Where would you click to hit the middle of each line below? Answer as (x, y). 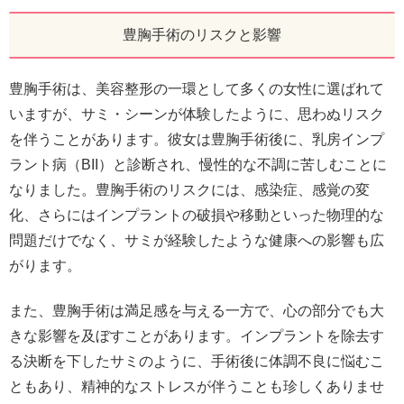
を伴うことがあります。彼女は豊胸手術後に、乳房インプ (197, 139)
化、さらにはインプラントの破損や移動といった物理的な (197, 215)
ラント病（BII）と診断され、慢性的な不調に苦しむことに (198, 164)
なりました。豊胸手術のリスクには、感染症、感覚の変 (189, 189)
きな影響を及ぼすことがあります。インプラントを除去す (197, 336)
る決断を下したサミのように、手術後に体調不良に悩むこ (197, 362)
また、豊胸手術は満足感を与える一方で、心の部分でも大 (197, 311)
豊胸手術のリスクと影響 (202, 34)
